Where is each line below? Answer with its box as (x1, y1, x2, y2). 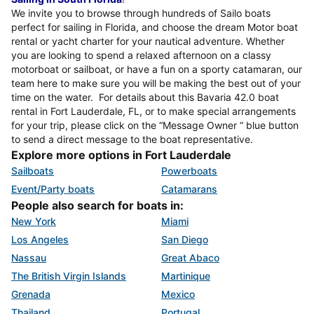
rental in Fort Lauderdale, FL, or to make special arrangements (11, 105, 296, 118)
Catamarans (161, 183, 217, 196)
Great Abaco (161, 252, 219, 264)
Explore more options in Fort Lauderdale (11, 148, 231, 163)
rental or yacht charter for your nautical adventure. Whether (11, 35, 285, 48)
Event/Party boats (11, 183, 95, 196)
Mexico (161, 288, 195, 301)
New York (11, 215, 56, 228)
